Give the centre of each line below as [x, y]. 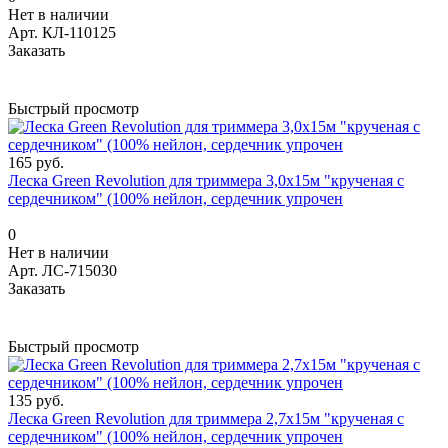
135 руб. [36, 400]
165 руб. [36, 162]
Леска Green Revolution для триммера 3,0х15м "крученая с [206, 180]
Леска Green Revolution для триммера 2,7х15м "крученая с [206, 418]
